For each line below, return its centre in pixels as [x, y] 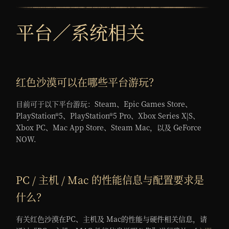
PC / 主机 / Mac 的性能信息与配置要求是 [110, 180]
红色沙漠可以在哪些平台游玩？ [88, 82]
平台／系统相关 [81, 32]
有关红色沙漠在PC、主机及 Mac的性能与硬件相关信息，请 [112, 219]
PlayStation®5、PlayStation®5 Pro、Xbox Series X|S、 [108, 116]
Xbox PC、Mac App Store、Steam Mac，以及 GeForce [109, 128]
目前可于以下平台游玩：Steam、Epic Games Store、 [104, 104]
